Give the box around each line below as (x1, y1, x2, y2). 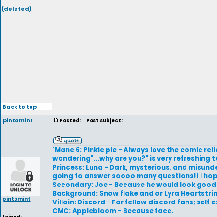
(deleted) (1, 5, 31, 13)
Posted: (60, 117, 82, 124)
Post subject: (83, 117, 123, 124)
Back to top (2, 102, 37, 110)
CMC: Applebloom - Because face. (52, 206, 173, 216)
